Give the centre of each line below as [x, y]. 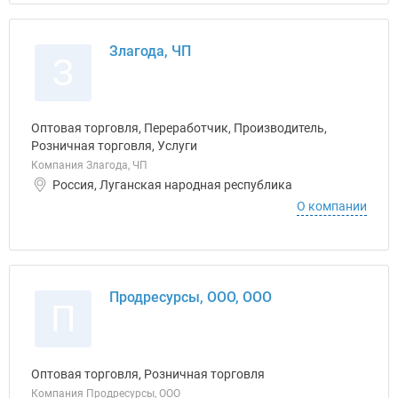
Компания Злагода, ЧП [89, 165]
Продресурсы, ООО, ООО [191, 297]
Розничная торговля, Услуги [114, 146]
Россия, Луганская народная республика [172, 185]
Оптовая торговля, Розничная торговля [148, 374]
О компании [332, 206]
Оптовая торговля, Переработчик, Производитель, [179, 128]
